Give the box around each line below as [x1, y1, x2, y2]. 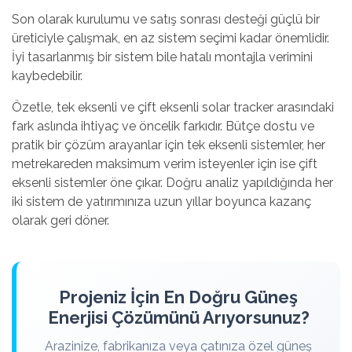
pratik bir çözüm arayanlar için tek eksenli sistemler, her [12, 137, 325, 152]
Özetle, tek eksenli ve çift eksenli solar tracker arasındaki [12, 99, 334, 115]
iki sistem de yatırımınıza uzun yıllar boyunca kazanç [12, 193, 311, 209]
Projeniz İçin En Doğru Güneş [59, 286, 298, 307]
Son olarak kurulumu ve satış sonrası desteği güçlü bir [12, 11, 320, 27]
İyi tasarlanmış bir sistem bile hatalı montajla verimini [12, 49, 313, 64]
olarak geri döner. [12, 212, 109, 228]
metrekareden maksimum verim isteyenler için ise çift [12, 156, 317, 171]
